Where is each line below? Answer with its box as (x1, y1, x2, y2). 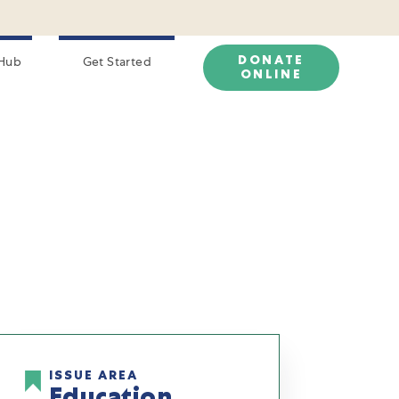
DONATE (238, 52, 305, 69)
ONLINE (240, 66, 303, 83)
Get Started (82, 53, 151, 69)
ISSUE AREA (48, 366, 138, 384)
